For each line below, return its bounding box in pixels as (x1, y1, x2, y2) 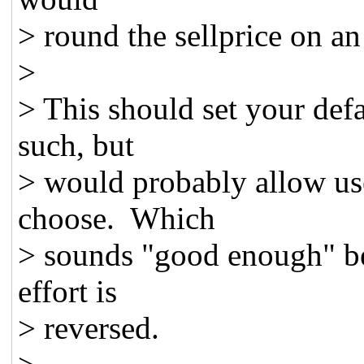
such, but (18, 127, 135, 162)
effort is (18, 273, 118, 309)
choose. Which (18, 200, 216, 236)
